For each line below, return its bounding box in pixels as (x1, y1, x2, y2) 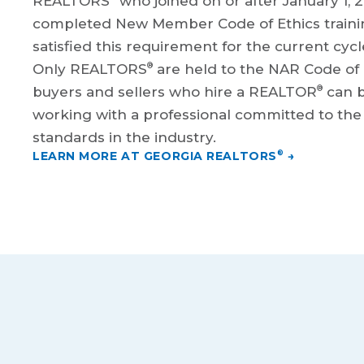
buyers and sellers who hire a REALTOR (32, 84, 317, 101)
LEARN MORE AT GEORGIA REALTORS (32, 149, 277, 164)
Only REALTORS (32, 61, 147, 78)
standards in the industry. (32, 129, 216, 146)
